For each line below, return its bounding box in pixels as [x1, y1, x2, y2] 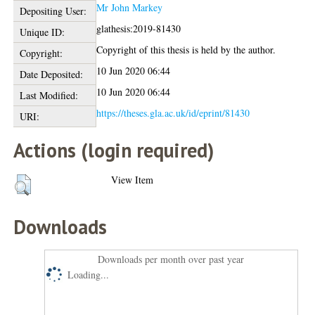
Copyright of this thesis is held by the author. [96, 43, 276, 57]
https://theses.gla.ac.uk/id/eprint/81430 [96, 106, 250, 120]
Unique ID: [19, 25, 65, 39]
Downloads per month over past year [98, 252, 245, 266]
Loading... [67, 268, 110, 282]
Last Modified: [19, 89, 78, 103]
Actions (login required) [13, 137, 214, 164]
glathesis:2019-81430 [96, 22, 181, 36]
